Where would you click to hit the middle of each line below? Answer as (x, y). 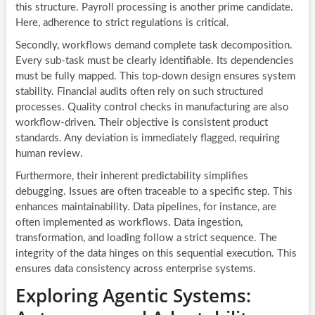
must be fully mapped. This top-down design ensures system (155, 76)
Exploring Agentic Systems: (133, 295)
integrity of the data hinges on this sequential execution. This (156, 253)
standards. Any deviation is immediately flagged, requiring (147, 138)
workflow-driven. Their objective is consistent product (141, 122)
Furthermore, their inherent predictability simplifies (131, 176)
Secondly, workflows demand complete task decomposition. (154, 45)
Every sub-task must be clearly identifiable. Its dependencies (154, 60)
